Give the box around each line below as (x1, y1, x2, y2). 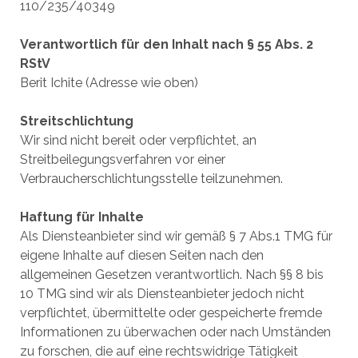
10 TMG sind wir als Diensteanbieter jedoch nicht (19, 286, 304, 301)
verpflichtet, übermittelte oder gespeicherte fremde (19, 305, 322, 320)
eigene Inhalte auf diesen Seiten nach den (19, 248, 264, 263)
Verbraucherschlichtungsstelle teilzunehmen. (19, 171, 283, 186)
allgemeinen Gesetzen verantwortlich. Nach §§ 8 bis (19, 267, 324, 282)
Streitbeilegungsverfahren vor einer (19, 152, 225, 167)
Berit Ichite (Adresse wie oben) (19, 75, 198, 90)
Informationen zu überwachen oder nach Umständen (19, 324, 331, 340)
